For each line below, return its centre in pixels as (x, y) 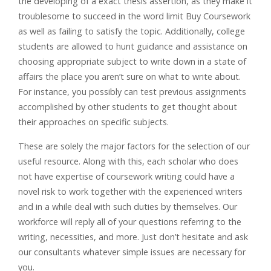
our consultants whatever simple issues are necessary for (132, 252)
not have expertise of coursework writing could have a (126, 176)
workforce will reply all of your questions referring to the (130, 222)
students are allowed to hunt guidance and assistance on (133, 46)
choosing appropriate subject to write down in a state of (132, 61)
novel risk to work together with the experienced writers (130, 191)
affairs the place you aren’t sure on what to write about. (129, 77)
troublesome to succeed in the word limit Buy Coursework (134, 16)
